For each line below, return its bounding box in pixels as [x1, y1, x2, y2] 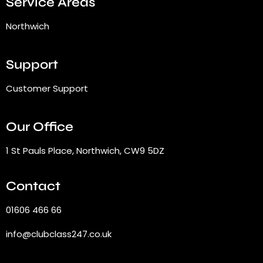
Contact [6, 178, 60, 194]
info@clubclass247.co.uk [6, 228, 112, 241]
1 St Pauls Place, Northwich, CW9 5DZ [6, 144, 164, 157]
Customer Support [6, 82, 88, 95]
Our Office [6, 119, 73, 135]
